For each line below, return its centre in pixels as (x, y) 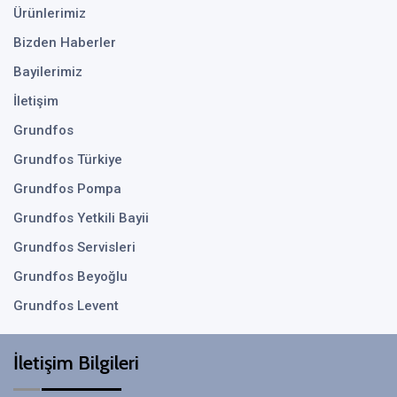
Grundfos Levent (66, 306)
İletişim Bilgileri (76, 363)
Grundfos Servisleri (74, 247)
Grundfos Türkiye (68, 160)
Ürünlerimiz (50, 13)
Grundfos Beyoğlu (70, 276)
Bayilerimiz (48, 72)
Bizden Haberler (65, 43)
